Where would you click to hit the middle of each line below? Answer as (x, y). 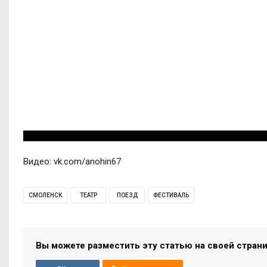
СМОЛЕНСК (45, 195)
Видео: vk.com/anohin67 (72, 161)
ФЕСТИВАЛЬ (171, 195)
